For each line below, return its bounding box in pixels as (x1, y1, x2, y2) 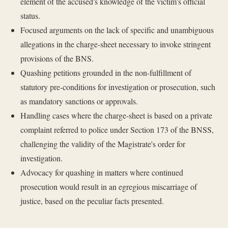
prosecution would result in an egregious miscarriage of (20, 181, 197, 192)
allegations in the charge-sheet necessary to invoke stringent (20, 39, 211, 50)
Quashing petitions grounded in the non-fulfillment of (20, 67, 191, 78)
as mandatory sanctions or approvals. (20, 96, 138, 107)
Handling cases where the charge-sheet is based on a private (20, 110, 212, 121)
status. (20, 10, 40, 21)
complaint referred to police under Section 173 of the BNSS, (20, 124, 214, 135)
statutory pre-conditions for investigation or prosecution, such (20, 81, 215, 93)
